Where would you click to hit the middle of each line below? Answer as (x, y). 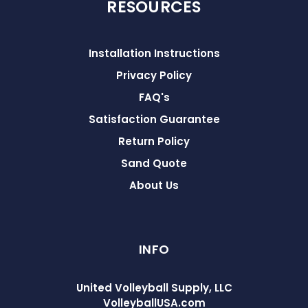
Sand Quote (154, 163)
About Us (154, 185)
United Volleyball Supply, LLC (154, 287)
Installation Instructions (154, 53)
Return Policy (154, 141)
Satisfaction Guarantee (154, 119)
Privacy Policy (154, 75)
